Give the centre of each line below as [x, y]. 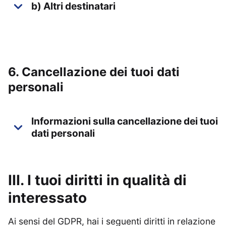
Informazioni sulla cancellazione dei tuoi [125, 121]
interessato [47, 198]
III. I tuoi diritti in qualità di [97, 180]
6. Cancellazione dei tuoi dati [94, 72]
